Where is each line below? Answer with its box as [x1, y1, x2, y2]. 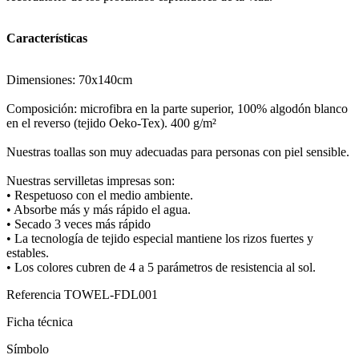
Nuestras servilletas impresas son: [6, 174, 175, 188]
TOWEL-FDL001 [64, 288, 158, 302]
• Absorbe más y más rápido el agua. [6, 203, 191, 217]
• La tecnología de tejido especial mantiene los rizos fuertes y [6, 232, 313, 246]
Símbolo [6, 342, 49, 357]
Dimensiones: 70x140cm [6, 73, 132, 87]
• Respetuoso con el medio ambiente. [6, 188, 193, 203]
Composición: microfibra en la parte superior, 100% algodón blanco [6, 102, 348, 116]
